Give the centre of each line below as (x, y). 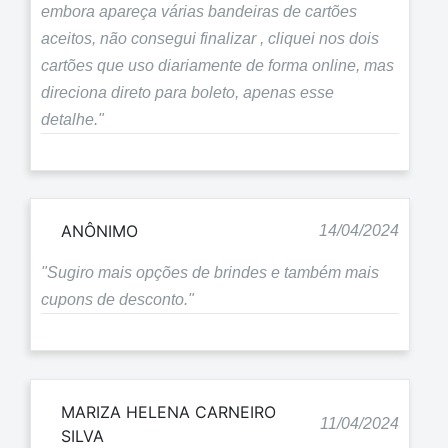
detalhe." (72, 119)
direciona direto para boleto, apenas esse (187, 92)
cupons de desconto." (117, 300)
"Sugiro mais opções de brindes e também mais (210, 273)
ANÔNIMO (99, 231)
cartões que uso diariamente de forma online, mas (217, 65)
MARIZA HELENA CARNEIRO (168, 411)
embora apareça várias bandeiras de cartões (199, 11)
